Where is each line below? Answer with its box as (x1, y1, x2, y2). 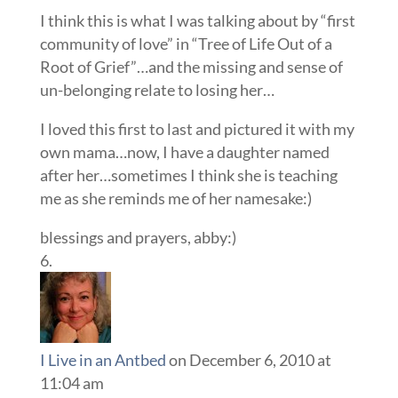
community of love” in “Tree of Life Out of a (39, 34, 332, 53)
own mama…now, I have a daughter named (39, 142, 330, 162)
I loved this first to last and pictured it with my (39, 119, 354, 139)
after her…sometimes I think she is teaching (39, 165, 338, 185)
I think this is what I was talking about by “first (39, 11, 355, 30)
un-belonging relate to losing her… (39, 80, 275, 99)
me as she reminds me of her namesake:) (39, 188, 312, 208)
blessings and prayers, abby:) (39, 227, 236, 247)
